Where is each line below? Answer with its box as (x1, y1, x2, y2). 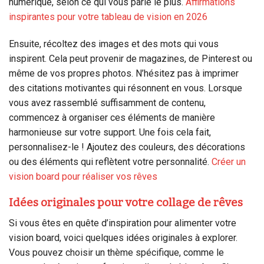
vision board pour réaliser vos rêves (9, 170, 157, 182)
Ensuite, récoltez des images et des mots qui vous (9, 38, 219, 49)
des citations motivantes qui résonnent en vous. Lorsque (9, 82, 242, 94)
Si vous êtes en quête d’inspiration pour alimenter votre (9, 217, 236, 229)
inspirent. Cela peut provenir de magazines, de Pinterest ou (9, 52, 252, 64)
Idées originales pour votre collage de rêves (9, 196, 243, 210)
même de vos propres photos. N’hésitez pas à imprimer (9, 67, 239, 79)
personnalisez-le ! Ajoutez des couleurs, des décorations (9, 141, 245, 153)
